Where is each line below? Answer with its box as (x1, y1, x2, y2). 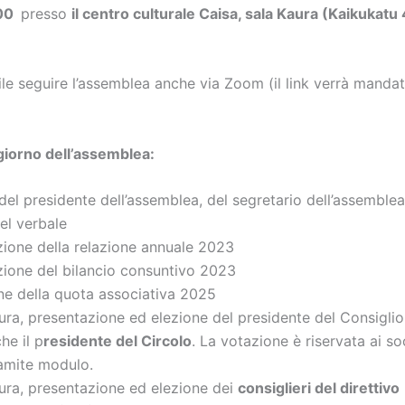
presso (21, 4, 71, 23)
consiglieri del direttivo (238, 379, 400, 398)
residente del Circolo (43, 332, 192, 351)
